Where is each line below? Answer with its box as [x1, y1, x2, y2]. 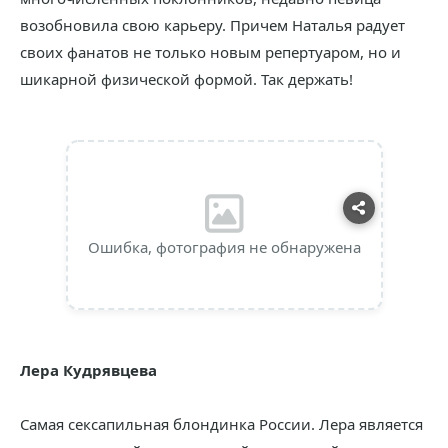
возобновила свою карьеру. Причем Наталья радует [20, 15, 405, 35]
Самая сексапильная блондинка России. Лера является [20, 414, 423, 434]
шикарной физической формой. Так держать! [20, 69, 353, 89]
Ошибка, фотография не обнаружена [87, 237, 361, 257]
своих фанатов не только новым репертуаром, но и [20, 42, 401, 62]
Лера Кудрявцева [20, 360, 157, 380]
